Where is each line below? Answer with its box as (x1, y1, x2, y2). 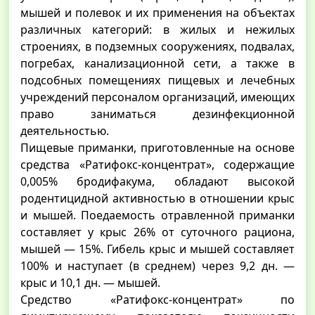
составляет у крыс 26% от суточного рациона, (20, 224, 295, 240)
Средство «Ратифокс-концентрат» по (20, 292, 295, 308)
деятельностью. (20, 123, 109, 139)
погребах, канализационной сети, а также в (20, 56, 295, 72)
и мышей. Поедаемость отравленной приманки (20, 207, 295, 224)
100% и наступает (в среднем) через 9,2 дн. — (20, 258, 295, 274)
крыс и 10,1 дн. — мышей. (20, 275, 160, 291)
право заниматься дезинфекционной (20, 106, 295, 122)
